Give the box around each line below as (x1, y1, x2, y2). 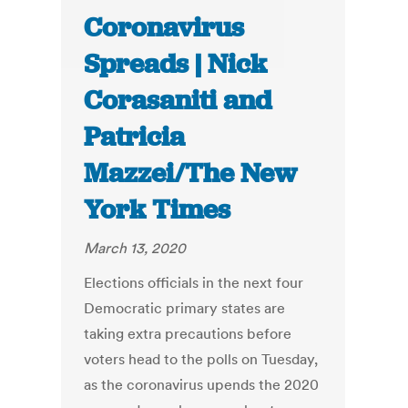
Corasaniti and (84, 83, 272, 118)
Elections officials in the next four (84, 273, 304, 292)
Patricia (84, 119, 186, 155)
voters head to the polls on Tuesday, (84, 350, 319, 369)
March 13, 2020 (84, 239, 187, 258)
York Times (84, 192, 231, 228)
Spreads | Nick (84, 46, 268, 82)
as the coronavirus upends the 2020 (84, 375, 320, 394)
